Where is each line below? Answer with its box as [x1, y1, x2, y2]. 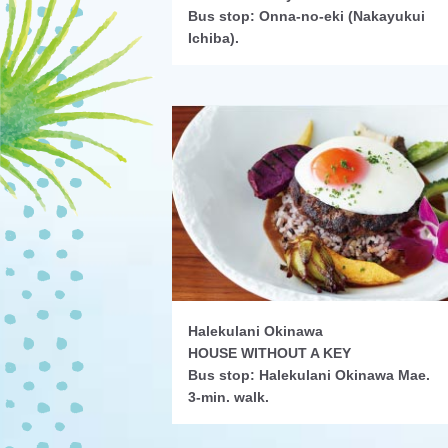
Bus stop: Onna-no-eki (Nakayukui [188, 8, 425, 25]
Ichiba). [188, 30, 239, 47]
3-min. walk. [188, 389, 269, 406]
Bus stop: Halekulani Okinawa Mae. [188, 367, 430, 384]
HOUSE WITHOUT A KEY [188, 345, 351, 362]
